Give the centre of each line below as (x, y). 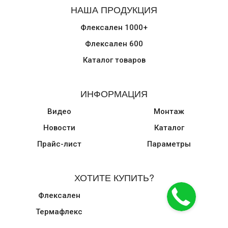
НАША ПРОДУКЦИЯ (114, 9)
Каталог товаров (114, 60)
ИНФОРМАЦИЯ (114, 93)
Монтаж (169, 111)
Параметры (169, 144)
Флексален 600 (114, 44)
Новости (59, 128)
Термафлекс (59, 212)
